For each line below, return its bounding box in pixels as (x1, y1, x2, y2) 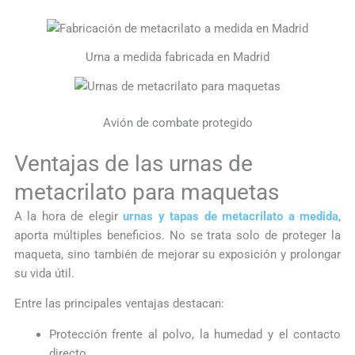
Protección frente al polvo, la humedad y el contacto (48, 326, 342, 342)
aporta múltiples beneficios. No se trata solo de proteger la (13, 227, 342, 242)
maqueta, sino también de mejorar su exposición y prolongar (13, 246, 342, 261)
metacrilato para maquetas (13, 178, 279, 205)
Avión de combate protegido (102, 116, 253, 130)
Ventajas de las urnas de (13, 150, 253, 177)
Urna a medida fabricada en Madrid (86, 50, 269, 65)
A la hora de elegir (13, 208, 124, 223)
